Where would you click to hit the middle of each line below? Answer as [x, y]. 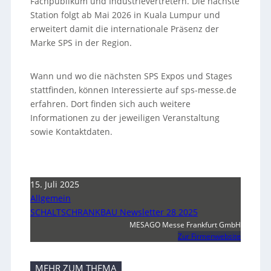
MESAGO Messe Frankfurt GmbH [185, 225]
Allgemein [50, 198]
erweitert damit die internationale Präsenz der [124, 29]
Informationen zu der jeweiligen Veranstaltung [125, 118]
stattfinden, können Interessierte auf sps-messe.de [133, 90]
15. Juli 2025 [54, 184]
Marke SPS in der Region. [81, 43]
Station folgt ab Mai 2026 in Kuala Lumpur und [125, 15]
